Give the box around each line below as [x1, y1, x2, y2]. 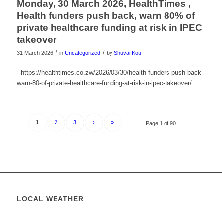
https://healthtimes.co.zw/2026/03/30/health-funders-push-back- [16, 68, 203, 76]
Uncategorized [64, 49, 100, 55]
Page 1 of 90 [146, 120, 176, 127]
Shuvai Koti [113, 49, 141, 55]
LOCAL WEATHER [16, 195, 84, 203]
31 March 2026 [16, 49, 53, 55]
